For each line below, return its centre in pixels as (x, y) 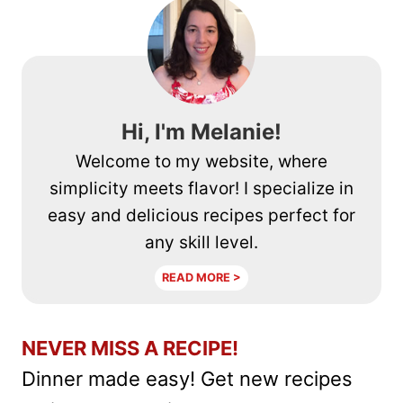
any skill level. (201, 242)
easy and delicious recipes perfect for (201, 215)
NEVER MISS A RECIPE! (130, 348)
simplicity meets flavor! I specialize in (201, 188)
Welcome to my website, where (201, 161)
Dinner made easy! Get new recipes (187, 378)
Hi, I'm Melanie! (201, 131)
